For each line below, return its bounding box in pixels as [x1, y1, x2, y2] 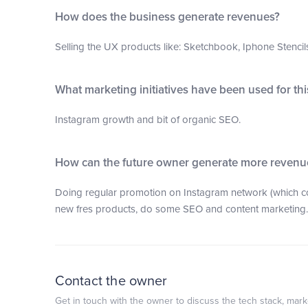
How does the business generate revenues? [54, 10, 280, 24]
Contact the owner [54, 273, 168, 289]
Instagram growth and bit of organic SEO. [54, 113, 241, 126]
